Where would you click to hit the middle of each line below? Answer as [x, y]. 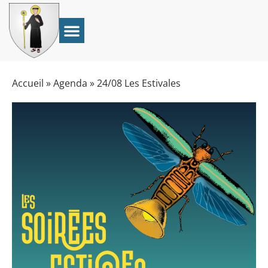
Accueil [28, 83]
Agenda [70, 83]
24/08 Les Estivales [139, 83]
